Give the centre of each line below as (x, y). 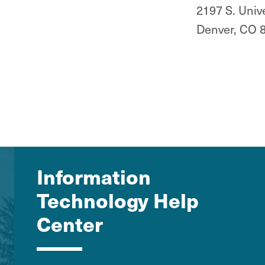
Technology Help (117, 199)
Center (70, 223)
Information (93, 176)
